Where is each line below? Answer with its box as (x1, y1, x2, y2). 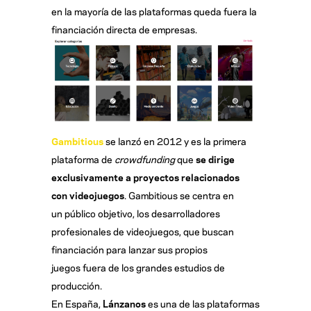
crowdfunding (115, 152, 175, 166)
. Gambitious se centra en (124, 188, 234, 202)
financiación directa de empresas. (51, 22, 197, 36)
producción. (51, 278, 102, 292)
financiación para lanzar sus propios (51, 242, 208, 256)
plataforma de (51, 152, 115, 166)
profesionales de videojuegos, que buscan (51, 224, 234, 238)
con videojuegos (51, 188, 124, 202)
